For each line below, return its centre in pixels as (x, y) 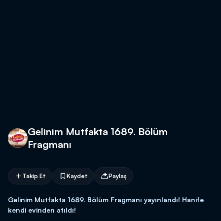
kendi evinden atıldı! (42, 210)
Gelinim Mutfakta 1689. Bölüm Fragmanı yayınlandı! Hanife (106, 200)
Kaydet (77, 176)
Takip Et (34, 176)
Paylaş (118, 176)
